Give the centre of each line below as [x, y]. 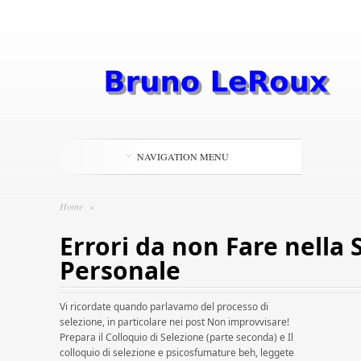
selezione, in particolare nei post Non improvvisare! [174, 322]
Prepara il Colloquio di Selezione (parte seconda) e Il [176, 337]
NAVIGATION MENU [183, 156]
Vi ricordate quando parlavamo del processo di [164, 307]
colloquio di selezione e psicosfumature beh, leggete [177, 353]
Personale [120, 270]
